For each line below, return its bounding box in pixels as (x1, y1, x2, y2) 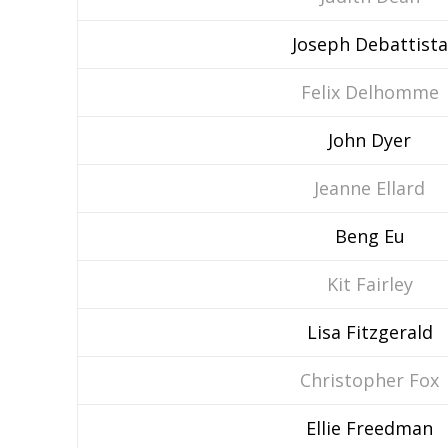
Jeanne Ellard (314, 176, 425, 200)
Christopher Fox (300, 368, 439, 392)
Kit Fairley (326, 272, 413, 296)
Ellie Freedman (306, 416, 433, 440)
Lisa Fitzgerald (306, 320, 433, 344)
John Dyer (328, 128, 411, 152)
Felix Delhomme (300, 80, 439, 104)
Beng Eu (334, 224, 405, 248)
